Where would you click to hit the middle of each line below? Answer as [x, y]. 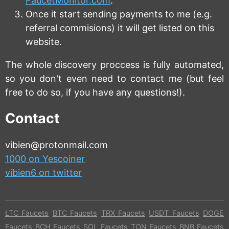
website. [44, 41]
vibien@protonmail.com [56, 145]
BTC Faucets [75, 213]
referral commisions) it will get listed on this [120, 28]
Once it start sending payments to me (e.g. [119, 14]
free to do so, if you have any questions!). [95, 92]
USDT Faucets [174, 213]
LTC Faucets [27, 213]
